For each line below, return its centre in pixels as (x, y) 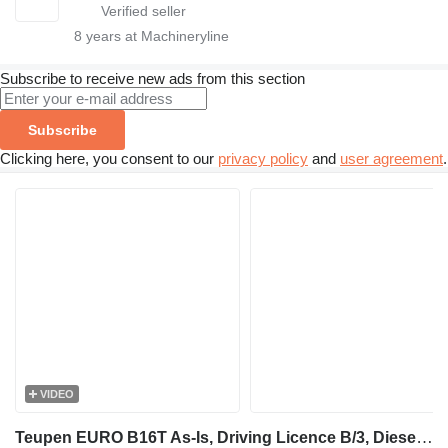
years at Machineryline (155, 35)
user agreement (391, 158)
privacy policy (263, 158)
